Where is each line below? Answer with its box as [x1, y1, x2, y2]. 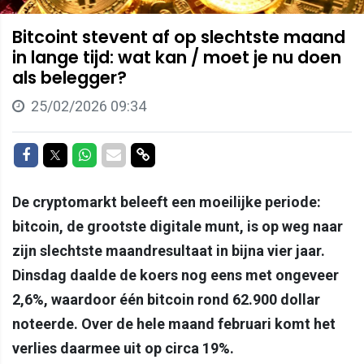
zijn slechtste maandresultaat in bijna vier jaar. [12, 241, 325, 259]
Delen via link [149, 145, 232, 162]
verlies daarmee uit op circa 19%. [12, 339, 234, 357]
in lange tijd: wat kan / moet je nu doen [12, 45, 341, 69]
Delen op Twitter [61, 145, 166, 162]
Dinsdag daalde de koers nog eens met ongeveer [12, 266, 339, 284]
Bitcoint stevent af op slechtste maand [12, 24, 345, 49]
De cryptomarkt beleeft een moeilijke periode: [12, 193, 321, 210]
